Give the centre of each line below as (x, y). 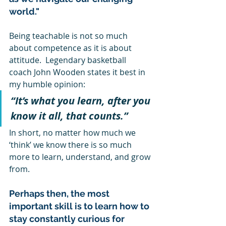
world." (24, 12)
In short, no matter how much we (73, 133)
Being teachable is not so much (69, 36)
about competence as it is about (71, 48)
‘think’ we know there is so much (71, 145)
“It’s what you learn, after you (82, 101)
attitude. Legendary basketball (69, 60)
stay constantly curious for (68, 219)
